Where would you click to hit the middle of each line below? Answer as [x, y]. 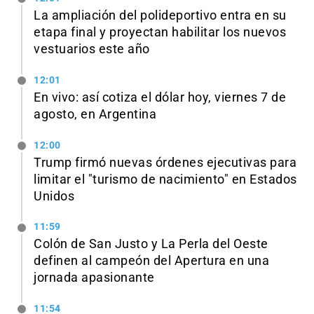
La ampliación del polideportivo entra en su [160, 15]
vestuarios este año [92, 49]
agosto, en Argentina [95, 114]
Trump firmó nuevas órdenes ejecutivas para [165, 162]
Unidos [54, 196]
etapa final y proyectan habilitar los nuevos [160, 32]
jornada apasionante [94, 278]
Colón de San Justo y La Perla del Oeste [151, 244]
